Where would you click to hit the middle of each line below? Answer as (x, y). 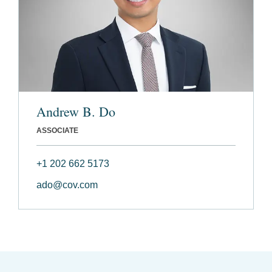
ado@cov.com (67, 185)
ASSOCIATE (57, 130)
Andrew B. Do (76, 111)
